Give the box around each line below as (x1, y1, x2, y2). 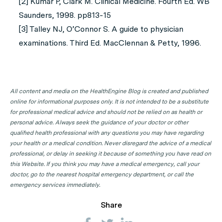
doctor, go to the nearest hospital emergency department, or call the (10, 171, 194, 178)
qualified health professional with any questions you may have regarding (10, 129, 204, 136)
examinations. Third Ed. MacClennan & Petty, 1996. (19, 38, 201, 48)
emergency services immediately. (10, 181, 100, 188)
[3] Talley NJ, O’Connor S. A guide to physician (19, 24, 183, 34)
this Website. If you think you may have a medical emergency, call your (10, 161, 199, 167)
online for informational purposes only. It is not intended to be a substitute (10, 98, 209, 105)
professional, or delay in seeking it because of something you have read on (10, 150, 211, 157)
